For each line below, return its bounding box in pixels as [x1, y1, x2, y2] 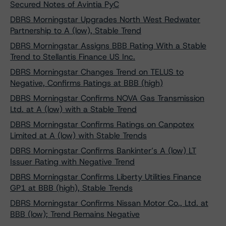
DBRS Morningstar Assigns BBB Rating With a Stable [10, 40, 206, 51]
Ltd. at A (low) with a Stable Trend [10, 104, 137, 115]
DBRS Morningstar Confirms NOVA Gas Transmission [10, 93, 204, 103]
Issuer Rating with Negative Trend [10, 156, 135, 167]
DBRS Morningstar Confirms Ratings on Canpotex [10, 119, 194, 130]
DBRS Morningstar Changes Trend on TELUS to [10, 67, 184, 77]
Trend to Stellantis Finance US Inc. [10, 51, 135, 62]
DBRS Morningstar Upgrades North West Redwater [10, 14, 200, 25]
